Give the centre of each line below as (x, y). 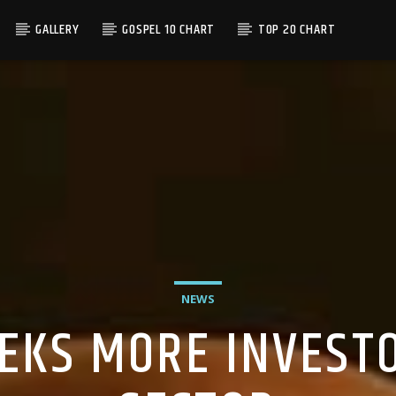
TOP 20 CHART (297, 30)
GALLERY (57, 30)
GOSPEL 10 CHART (169, 30)
